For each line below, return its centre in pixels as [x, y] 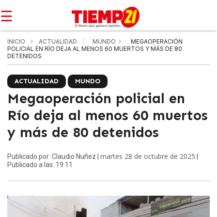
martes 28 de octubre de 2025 [148, 156]
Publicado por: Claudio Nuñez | [54, 156]
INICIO [16, 41]
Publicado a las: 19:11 [40, 165]
